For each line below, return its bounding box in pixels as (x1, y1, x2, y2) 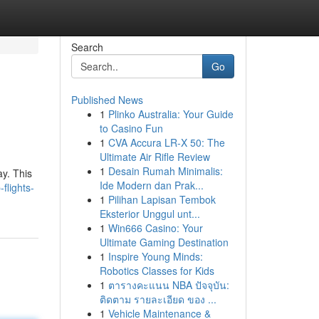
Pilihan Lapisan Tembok (108, 192, 216, 206)
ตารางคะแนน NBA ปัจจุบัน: (108, 278, 229, 292)
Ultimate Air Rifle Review (99, 150, 210, 164)
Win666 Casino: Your (108, 221, 203, 235)
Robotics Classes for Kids (99, 263, 214, 278)
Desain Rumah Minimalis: (108, 164, 223, 178)
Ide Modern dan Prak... (99, 178, 204, 192)
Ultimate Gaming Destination (99, 235, 229, 249)
